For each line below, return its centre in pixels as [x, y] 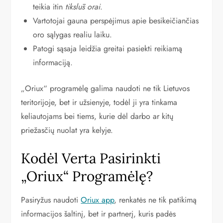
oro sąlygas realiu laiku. [73, 35]
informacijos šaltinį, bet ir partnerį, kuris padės [99, 214]
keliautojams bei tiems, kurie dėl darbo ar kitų [97, 116]
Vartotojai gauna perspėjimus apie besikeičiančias [116, 21]
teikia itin [49, 7]
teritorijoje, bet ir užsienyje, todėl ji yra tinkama [99, 102]
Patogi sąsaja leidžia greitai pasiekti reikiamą [108, 49]
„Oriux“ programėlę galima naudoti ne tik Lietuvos [106, 88]
